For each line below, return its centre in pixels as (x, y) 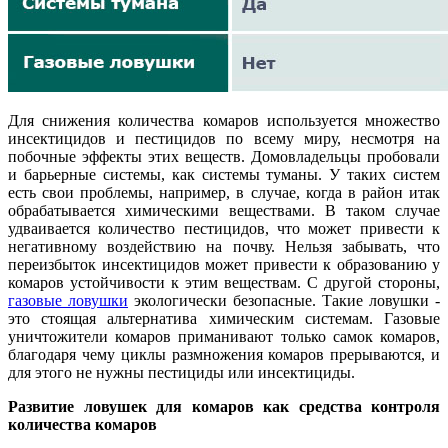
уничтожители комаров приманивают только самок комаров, (224, 336)
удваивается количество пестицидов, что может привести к (224, 228)
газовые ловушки (68, 300)
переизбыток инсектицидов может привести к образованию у (224, 264)
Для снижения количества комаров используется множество (224, 120)
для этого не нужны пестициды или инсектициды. (181, 372)
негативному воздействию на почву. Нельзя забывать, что (224, 246)
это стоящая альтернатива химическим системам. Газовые (224, 318)
